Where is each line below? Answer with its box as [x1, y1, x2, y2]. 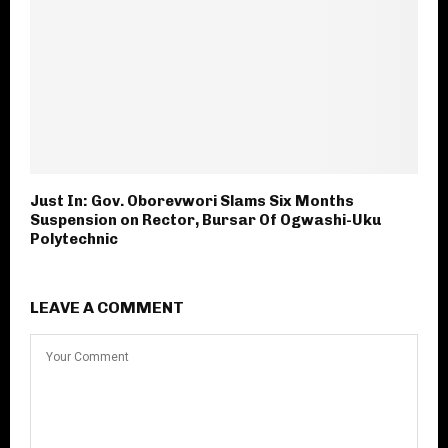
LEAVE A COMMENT [30, 298, 184, 318]
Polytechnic [30, 230, 118, 249]
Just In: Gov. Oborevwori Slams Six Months [30, 192, 354, 211]
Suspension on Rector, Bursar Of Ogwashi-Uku [30, 211, 381, 230]
